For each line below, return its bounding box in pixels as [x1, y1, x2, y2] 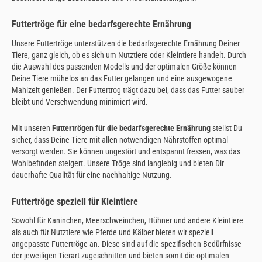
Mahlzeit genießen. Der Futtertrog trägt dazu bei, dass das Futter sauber [12, 85, 244, 95]
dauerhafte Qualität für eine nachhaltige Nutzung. [12, 170, 172, 180]
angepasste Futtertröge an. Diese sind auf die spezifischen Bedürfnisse [12, 239, 242, 249]
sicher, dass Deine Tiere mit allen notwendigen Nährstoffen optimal [12, 135, 228, 145]
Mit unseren [12, 123, 52, 133]
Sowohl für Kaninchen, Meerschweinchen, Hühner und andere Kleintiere [12, 215, 243, 225]
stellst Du [211, 123, 242, 133]
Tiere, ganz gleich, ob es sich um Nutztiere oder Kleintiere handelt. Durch [12, 50, 246, 60]
